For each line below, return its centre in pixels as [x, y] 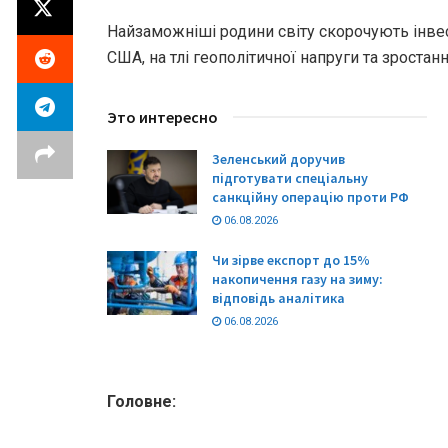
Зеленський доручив [278, 158]
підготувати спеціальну [290, 177]
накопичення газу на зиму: [297, 278]
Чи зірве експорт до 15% [291, 259]
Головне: [141, 401]
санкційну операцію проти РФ [310, 196]
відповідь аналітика [278, 297]
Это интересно [162, 116]
